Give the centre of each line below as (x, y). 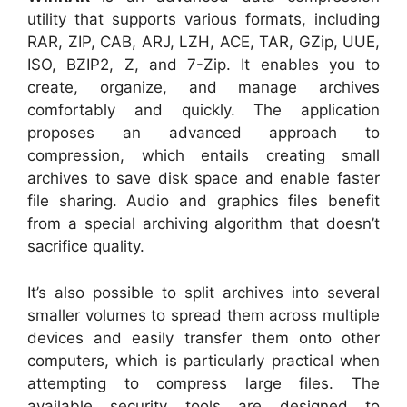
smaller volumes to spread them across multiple (203, 315)
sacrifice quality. (86, 246)
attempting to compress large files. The (203, 383)
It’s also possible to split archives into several (203, 292)
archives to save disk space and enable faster (203, 178)
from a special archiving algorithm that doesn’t (203, 223)
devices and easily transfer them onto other (203, 338)
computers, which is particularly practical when (203, 360)
